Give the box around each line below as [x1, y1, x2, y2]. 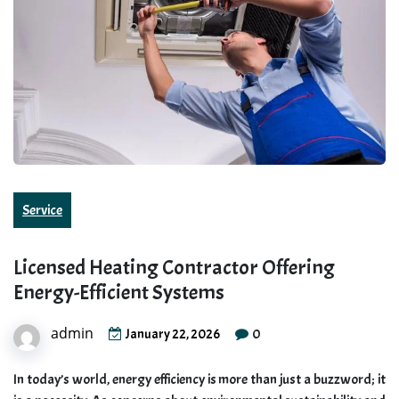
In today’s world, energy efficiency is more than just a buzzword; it [13, 370, 386, 389]
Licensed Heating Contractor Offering [13, 254, 335, 281]
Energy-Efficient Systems [13, 279, 224, 306]
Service [22, 201, 62, 220]
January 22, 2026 [126, 326, 220, 344]
